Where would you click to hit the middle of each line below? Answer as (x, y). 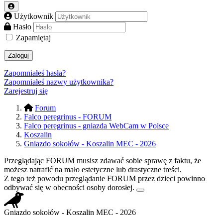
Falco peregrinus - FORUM (68, 117)
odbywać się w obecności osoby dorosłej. (70, 188)
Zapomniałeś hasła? (35, 73)
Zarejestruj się (26, 91)
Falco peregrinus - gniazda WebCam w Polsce (96, 126)
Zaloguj (18, 56)
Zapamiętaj (33, 38)
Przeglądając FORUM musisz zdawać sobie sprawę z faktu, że (103, 161)
